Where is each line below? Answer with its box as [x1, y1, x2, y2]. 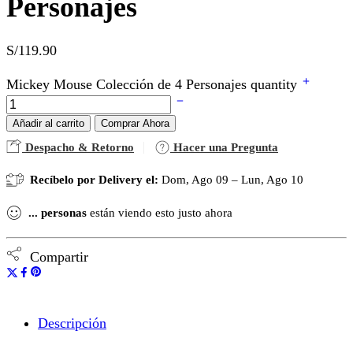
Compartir [22, 249, 88, 266]
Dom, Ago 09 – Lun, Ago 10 [162, 173, 303, 187]
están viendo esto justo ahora [87, 206, 232, 220]
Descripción [38, 315, 106, 332]
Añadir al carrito [13, 117, 84, 130]
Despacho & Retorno [22, 140, 134, 154]
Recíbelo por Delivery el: [30, 173, 158, 187]
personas [41, 206, 87, 220]
